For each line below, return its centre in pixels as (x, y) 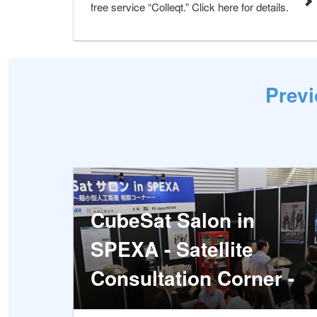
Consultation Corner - (192, 277)
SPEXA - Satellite (172, 248)
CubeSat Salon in (173, 219)
